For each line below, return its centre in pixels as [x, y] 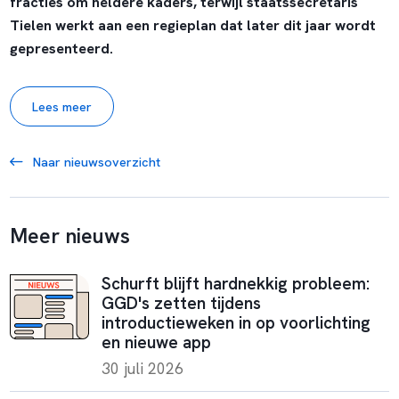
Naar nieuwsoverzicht [95, 162]
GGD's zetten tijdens [182, 304]
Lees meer [61, 107]
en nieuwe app [157, 343]
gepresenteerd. [61, 49]
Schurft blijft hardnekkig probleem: [236, 284]
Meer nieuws [69, 236]
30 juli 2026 [143, 368]
